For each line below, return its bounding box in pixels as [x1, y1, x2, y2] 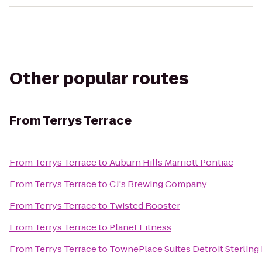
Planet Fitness [109, 221, 171, 233]
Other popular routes [9, 67, 189, 90]
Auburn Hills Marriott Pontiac [109, 156, 233, 168]
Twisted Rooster [109, 199, 180, 212]
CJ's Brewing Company [109, 178, 207, 190]
